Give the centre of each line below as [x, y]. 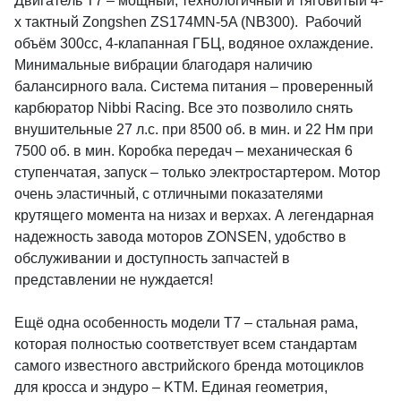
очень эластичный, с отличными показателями [169, 193]
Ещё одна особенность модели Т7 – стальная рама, [186, 322]
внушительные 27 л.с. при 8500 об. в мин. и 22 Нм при [194, 129]
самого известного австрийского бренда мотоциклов [189, 365]
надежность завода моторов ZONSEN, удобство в [180, 236]
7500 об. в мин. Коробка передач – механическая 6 [183, 150]
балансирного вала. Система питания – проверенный [194, 86]
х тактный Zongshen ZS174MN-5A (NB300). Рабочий [188, 21]
